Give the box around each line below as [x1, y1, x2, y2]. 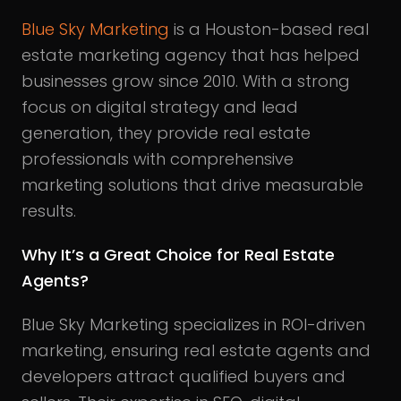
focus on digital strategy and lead [21, 95, 298, 118]
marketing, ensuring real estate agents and [21, 338, 371, 362]
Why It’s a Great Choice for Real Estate [21, 243, 335, 266]
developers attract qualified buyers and [21, 364, 346, 388]
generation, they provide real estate [21, 121, 311, 144]
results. [21, 199, 76, 222]
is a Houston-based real [169, 17, 369, 40]
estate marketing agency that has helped [21, 43, 360, 66]
